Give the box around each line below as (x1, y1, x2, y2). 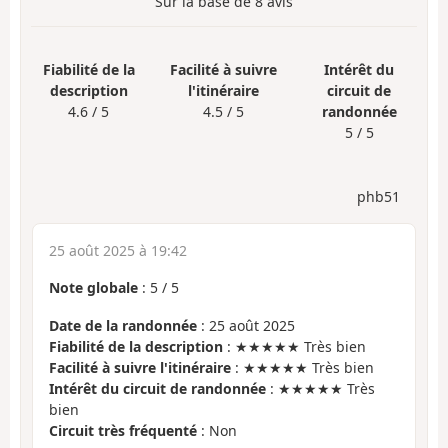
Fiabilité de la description (49, 337, 223, 357)
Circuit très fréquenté (49, 421, 197, 441)
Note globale (49, 277, 138, 297)
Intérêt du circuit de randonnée (49, 379, 266, 399)
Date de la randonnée (49, 316, 197, 336)
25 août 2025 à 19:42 (49, 240, 187, 260)
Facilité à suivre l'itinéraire (49, 358, 231, 378)
